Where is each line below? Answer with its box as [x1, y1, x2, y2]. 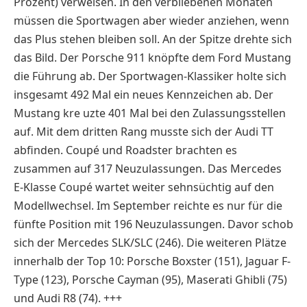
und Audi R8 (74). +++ [14, 290, 122, 306]
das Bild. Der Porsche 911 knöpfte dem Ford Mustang [14, 49, 291, 65]
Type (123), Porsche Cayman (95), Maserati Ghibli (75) [14, 271, 287, 287]
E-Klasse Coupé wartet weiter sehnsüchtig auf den [14, 179, 274, 195]
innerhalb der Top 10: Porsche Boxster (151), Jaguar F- [14, 253, 291, 269]
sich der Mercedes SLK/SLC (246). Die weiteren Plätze [14, 234, 286, 250]
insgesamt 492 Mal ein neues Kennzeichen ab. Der [14, 86, 273, 102]
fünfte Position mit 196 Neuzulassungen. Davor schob [14, 216, 293, 232]
